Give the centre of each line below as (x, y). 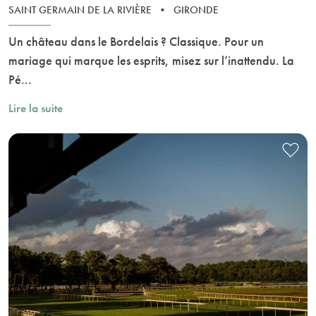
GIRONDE (196, 10)
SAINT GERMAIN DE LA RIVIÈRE (81, 10)
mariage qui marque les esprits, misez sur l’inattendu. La (151, 61)
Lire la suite (36, 109)
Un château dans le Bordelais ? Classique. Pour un (136, 42)
